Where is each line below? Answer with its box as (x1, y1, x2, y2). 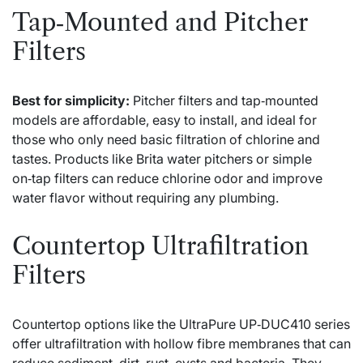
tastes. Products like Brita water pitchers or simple (12, 150, 312, 167)
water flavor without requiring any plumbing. (12, 189, 279, 206)
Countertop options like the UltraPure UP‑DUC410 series (12, 315, 350, 332)
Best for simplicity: (12, 92, 130, 109)
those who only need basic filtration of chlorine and (12, 130, 320, 147)
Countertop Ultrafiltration (12, 230, 309, 261)
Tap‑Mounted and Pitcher (12, 6, 307, 37)
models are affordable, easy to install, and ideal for (12, 111, 317, 128)
